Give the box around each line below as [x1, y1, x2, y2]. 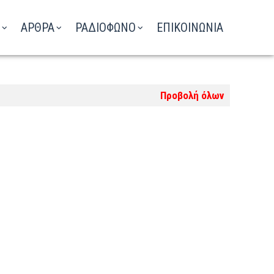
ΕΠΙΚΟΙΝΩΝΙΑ [157, 20, 223, 35]
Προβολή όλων [160, 89, 224, 102]
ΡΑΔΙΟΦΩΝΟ [75, 20, 136, 35]
